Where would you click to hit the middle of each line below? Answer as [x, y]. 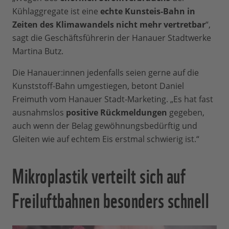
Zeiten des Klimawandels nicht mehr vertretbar [109, 25]
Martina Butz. [38, 51]
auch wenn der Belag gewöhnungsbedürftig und [105, 126]
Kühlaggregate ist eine [56, 12]
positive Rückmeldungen [117, 113]
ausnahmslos [39, 113]
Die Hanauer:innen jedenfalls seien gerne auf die [106, 73]
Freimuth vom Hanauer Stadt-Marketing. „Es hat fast [113, 99]
